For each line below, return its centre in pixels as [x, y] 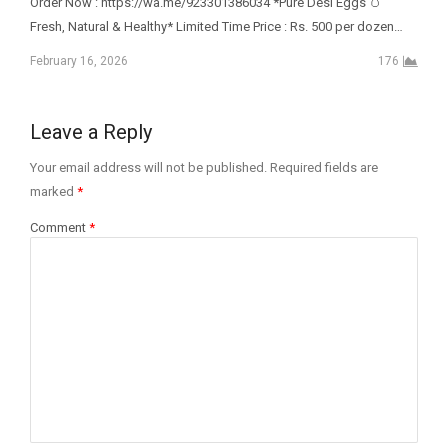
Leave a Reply [90, 132]
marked [53, 192]
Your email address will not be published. [148, 168]
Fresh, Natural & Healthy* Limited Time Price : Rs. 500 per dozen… [216, 27]
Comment [59, 228]
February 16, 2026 [78, 61]
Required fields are [323, 168]
